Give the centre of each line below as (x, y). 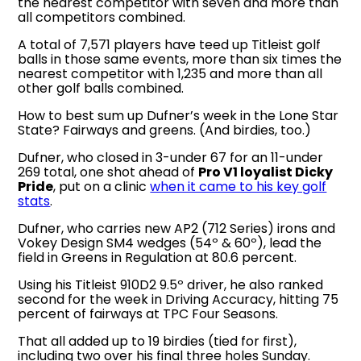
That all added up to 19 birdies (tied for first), (158, 341)
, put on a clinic (102, 186)
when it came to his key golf (239, 186)
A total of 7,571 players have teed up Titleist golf (170, 44)
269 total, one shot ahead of (108, 172)
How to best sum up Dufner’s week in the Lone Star (178, 115)
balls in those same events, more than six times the (180, 59)
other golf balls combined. (101, 88)
